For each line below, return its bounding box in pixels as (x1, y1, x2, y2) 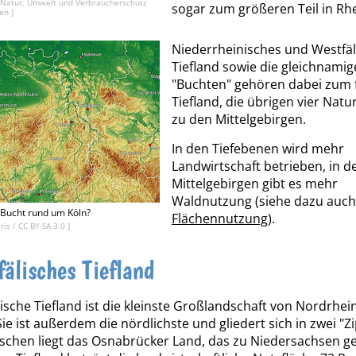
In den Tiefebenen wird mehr (172, 140, 344, 158)
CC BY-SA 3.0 (18, 220, 68, 232)
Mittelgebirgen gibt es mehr (172, 175, 338, 193)
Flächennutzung (172, 210, 268, 228)
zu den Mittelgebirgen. (172, 110, 306, 129)
